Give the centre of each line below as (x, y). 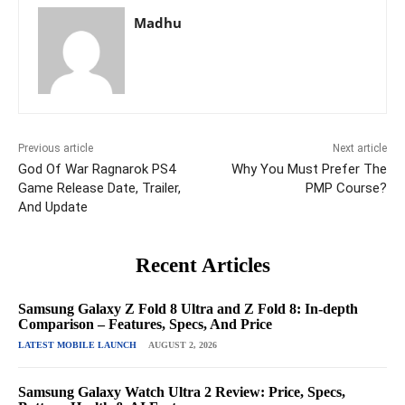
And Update (53, 207)
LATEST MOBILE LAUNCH (77, 345)
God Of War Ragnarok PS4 (97, 170)
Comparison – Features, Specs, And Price (145, 325)
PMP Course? (346, 188)
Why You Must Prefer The (309, 170)
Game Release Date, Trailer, (99, 188)
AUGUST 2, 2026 (183, 345)
